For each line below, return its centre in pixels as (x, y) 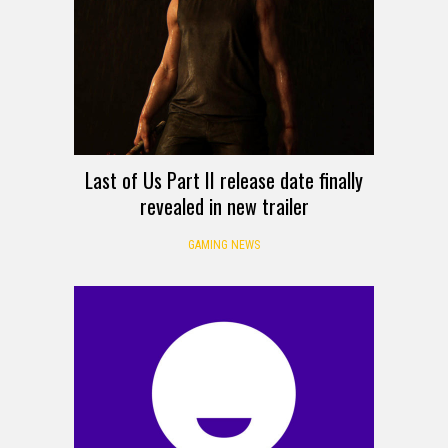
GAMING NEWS (224, 245)
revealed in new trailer (224, 206)
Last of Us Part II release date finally (224, 180)
